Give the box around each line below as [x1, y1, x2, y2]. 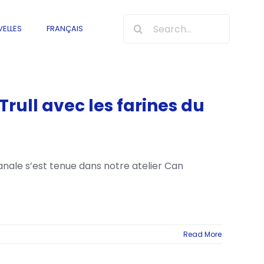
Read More [183, 229, 222, 239]
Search [123, 15, 156, 29]
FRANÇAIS [46, 22, 83, 34]
